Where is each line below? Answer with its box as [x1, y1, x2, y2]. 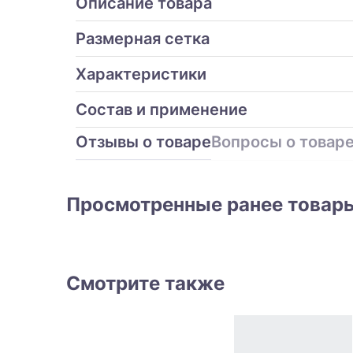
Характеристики [76, 65, 206, 84]
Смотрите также [66, 272, 225, 295]
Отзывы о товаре [76, 132, 211, 152]
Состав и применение [76, 100, 247, 120]
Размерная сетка [76, 29, 210, 49]
